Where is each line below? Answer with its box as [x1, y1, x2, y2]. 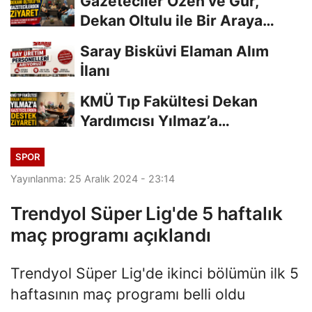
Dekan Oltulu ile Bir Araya [80, 11, 263, 29]
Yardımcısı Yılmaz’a [80, 111, 218, 130]
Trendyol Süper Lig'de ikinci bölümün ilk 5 [10, 264, 299, 283]
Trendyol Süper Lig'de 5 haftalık [10, 203, 283, 225]
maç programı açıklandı [10, 224, 211, 247]
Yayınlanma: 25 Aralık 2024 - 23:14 [10, 173, 175, 185]
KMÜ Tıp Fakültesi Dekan [80, 92, 258, 110]
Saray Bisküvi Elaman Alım [80, 42, 269, 60]
